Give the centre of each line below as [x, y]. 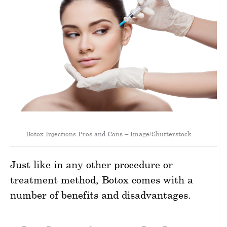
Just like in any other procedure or [91, 164]
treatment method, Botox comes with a [102, 179]
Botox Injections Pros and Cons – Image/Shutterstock [108, 134]
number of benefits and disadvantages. [101, 195]
